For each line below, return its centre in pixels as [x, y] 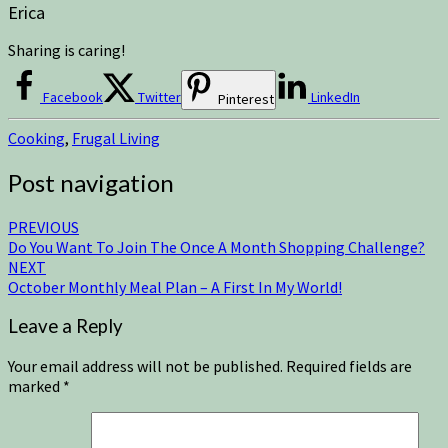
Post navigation [91, 182]
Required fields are [349, 365]
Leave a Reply [65, 326]
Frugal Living [116, 137]
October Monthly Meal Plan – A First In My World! [175, 286]
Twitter [159, 96]
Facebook [73, 96]
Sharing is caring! [66, 49]
